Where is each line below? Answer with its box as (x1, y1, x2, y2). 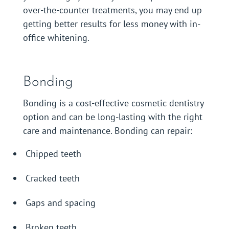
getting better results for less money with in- (22, 18, 200, 30)
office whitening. (22, 32, 89, 44)
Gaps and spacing (25, 197, 96, 209)
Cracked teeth (25, 172, 80, 185)
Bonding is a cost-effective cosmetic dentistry (22, 97, 203, 109)
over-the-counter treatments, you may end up (22, 4, 202, 16)
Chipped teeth (25, 148, 81, 160)
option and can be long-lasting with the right (22, 111, 202, 123)
